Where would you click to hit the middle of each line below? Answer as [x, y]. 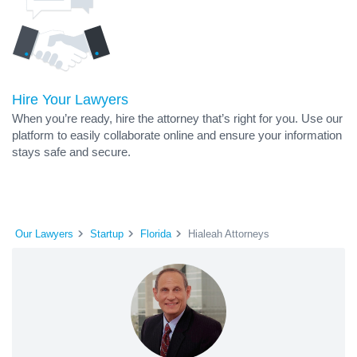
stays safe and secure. [71, 152]
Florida [156, 233]
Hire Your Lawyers [70, 100]
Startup [107, 233]
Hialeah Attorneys [229, 233]
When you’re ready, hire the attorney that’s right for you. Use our [177, 118]
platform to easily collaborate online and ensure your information [177, 135]
